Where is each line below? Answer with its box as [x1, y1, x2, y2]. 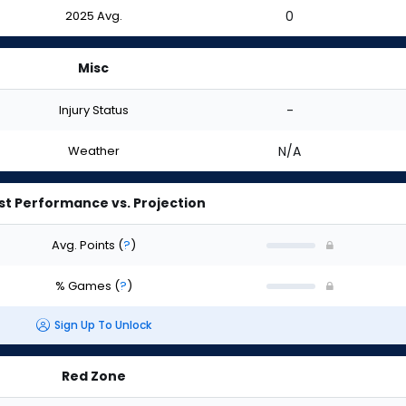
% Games [54, 276, 114, 295]
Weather [67, 141, 120, 159]
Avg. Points [51, 236, 118, 254]
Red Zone [61, 367, 126, 385]
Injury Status [58, 101, 129, 119]
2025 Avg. [64, 6, 122, 24]
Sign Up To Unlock [53, 317, 151, 333]
